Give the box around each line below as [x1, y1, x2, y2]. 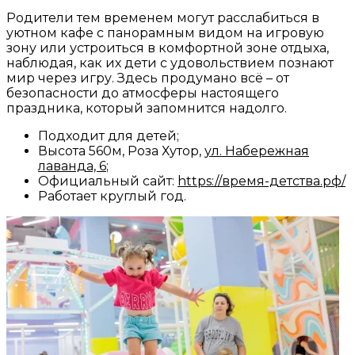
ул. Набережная [204, 143, 309, 158]
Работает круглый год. [38, 188, 186, 204]
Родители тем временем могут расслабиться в [6, 10, 319, 25]
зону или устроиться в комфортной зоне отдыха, [6, 40, 329, 55]
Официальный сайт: [38, 173, 177, 189]
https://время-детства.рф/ [177, 173, 345, 189]
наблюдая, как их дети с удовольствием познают [6, 55, 334, 71]
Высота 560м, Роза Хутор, [38, 143, 204, 158]
